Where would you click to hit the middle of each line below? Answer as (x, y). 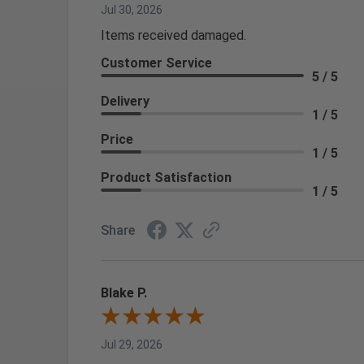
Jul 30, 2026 (132, 9)
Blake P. (124, 292)
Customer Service (156, 63)
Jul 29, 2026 (132, 344)
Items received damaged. (173, 35)
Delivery (125, 101)
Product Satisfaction (166, 177)
